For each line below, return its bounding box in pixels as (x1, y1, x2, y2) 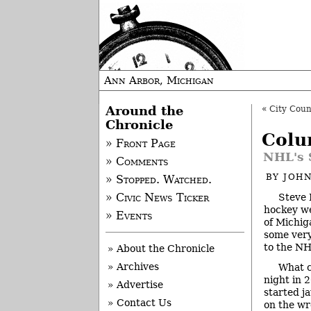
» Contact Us (108, 297, 171, 309)
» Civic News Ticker (105, 192, 209, 205)
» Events (105, 210, 153, 223)
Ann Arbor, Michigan (104, 74, 214, 87)
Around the (105, 104, 183, 118)
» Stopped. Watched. (105, 174, 212, 187)
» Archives (108, 261, 159, 273)
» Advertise (108, 279, 163, 291)
